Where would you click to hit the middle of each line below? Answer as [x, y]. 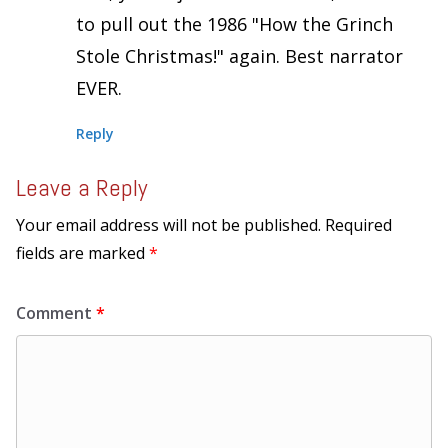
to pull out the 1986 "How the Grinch [234, 23]
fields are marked [82, 252]
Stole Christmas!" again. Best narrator [239, 55]
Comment [56, 312]
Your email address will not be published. [168, 224]
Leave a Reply [81, 187]
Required [358, 224]
